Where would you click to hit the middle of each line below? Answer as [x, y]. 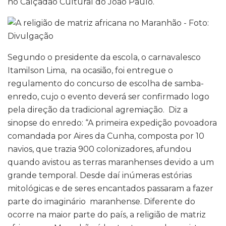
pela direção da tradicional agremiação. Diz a [98, 109]
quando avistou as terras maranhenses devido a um [111, 162]
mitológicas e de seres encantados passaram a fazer [110, 188]
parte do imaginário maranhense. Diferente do [101, 201]
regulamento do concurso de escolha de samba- [106, 83]
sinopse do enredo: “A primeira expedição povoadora [112, 123]
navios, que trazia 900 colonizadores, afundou [100, 149]
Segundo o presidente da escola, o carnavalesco [104, 57]
